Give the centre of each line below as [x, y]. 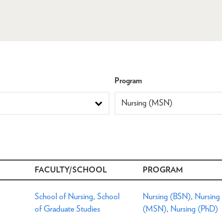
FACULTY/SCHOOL [71, 169]
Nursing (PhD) [194, 208]
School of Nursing [64, 196]
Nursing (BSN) [167, 196]
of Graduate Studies [67, 208]
